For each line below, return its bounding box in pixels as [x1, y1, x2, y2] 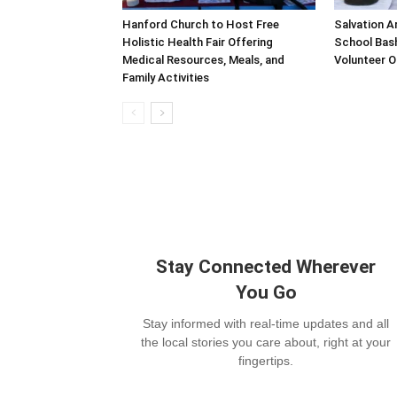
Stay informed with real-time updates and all [143, 315, 389, 331]
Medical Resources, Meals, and [122, 52, 284, 66]
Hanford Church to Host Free [122, 17, 279, 31]
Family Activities [122, 70, 209, 84]
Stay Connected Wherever [156, 255, 376, 277]
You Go [235, 281, 297, 303]
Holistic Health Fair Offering [122, 35, 273, 49]
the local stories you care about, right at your [141, 334, 391, 349]
